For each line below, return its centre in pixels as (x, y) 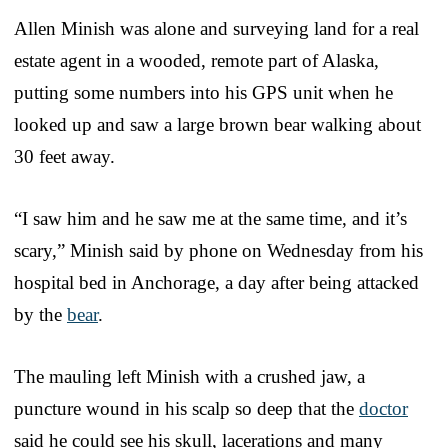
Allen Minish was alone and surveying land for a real (216, 28)
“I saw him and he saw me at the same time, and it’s (210, 218)
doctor (383, 408)
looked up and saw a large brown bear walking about (217, 124)
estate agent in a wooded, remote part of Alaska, (196, 60)
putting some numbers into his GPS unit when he (203, 92)
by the (40, 314)
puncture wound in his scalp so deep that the (186, 408)
